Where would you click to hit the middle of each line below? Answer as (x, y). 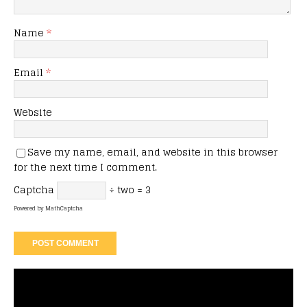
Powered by (29, 209)
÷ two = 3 (128, 190)
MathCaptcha (64, 209)
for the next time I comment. (85, 167)
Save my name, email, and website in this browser (152, 152)
